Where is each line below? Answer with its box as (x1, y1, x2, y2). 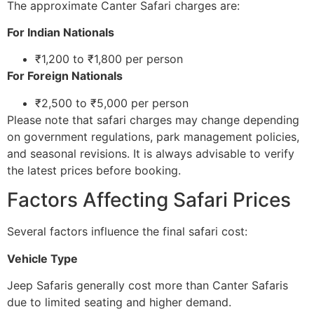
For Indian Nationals (7, 25, 114, 40)
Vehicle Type (7, 251, 78, 266)
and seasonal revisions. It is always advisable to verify (7, 146, 294, 161)
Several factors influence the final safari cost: (7, 224, 247, 239)
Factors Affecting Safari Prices (7, 188, 291, 212)
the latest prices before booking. (7, 163, 181, 177)
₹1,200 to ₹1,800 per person (35, 52, 183, 67)
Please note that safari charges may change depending (7, 112, 299, 127)
